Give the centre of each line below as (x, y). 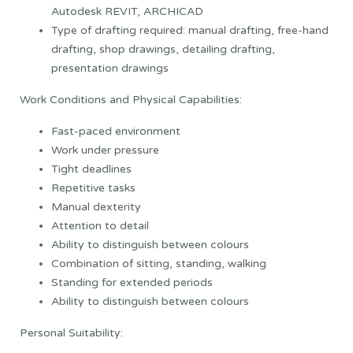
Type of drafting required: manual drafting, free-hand (190, 30)
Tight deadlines (91, 169)
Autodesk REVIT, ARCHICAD (127, 11)
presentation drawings (110, 68)
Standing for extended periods (132, 282)
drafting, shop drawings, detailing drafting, (163, 49)
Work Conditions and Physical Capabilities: (131, 99)
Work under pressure (105, 150)
